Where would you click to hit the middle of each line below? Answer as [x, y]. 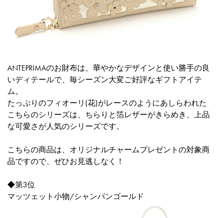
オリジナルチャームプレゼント [124, 149]
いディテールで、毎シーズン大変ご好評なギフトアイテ [105, 79]
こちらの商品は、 [38, 149]
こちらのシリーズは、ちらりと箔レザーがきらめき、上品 [109, 114]
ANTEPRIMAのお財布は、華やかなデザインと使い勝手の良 [109, 68]
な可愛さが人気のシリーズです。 [66, 126]
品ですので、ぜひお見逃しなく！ [66, 161]
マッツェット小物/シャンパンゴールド [76, 196]
